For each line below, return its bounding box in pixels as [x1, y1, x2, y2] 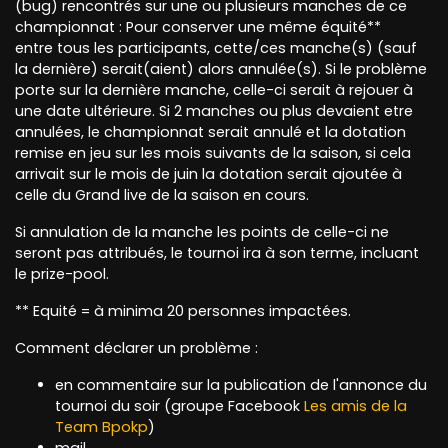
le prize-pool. [15, 264, 109, 285]
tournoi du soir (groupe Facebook [55, 396, 304, 417]
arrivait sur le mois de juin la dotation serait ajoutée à [15, 164, 402, 185]
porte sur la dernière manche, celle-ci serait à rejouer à [15, 80, 413, 101]
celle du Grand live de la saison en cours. [15, 185, 309, 206]
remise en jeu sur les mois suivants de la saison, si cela [15, 143, 411, 164]
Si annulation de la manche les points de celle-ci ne [15, 222, 389, 243]
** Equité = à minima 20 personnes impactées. [15, 301, 351, 322]
